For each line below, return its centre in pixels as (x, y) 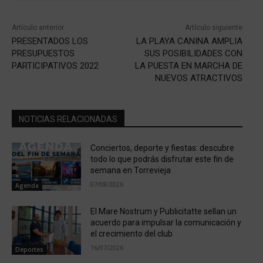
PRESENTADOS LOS (50, 41)
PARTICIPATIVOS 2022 (55, 65)
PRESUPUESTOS (43, 53)
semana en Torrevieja (130, 170)
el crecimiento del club (131, 234)
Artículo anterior (38, 27)
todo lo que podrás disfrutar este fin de (162, 159)
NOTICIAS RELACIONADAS (68, 119)
